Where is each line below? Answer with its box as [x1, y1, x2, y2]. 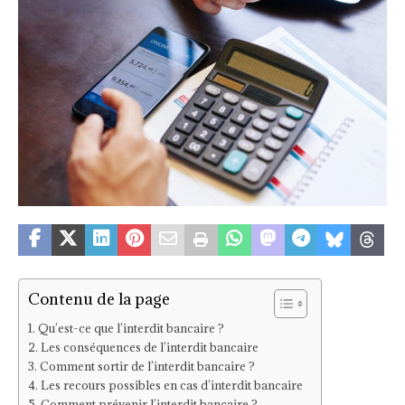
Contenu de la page [28, 288, 170, 310]
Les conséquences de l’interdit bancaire [40, 339, 259, 356]
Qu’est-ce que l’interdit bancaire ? [37, 320, 224, 337]
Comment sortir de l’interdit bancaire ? [39, 358, 255, 375]
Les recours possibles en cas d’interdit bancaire [40, 377, 303, 394]
